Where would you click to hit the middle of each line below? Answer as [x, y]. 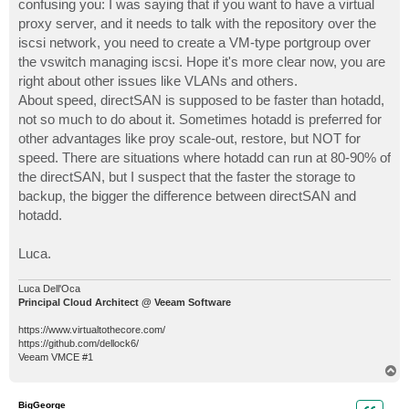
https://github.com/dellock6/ [79, 344]
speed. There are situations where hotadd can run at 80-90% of [204, 158]
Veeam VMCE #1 [56, 357]
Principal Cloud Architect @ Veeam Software [125, 303]
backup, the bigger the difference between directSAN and [187, 196]
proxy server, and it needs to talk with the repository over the [197, 24]
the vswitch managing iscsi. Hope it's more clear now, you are [202, 62]
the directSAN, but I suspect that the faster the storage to [187, 177]
